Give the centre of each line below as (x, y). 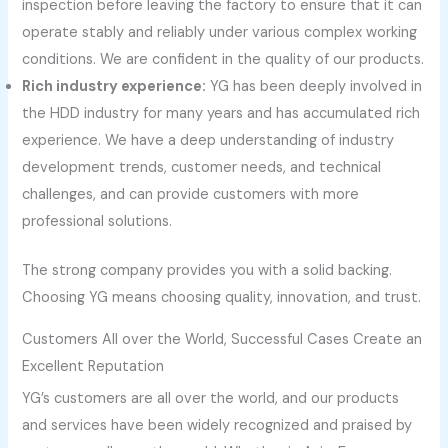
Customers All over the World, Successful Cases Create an (222, 339)
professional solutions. (97, 222)
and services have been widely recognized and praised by (217, 425)
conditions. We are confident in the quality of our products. (223, 60)
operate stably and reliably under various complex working (220, 33)
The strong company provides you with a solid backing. (207, 270)
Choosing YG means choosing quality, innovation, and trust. (222, 297)
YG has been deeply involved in (314, 87)
